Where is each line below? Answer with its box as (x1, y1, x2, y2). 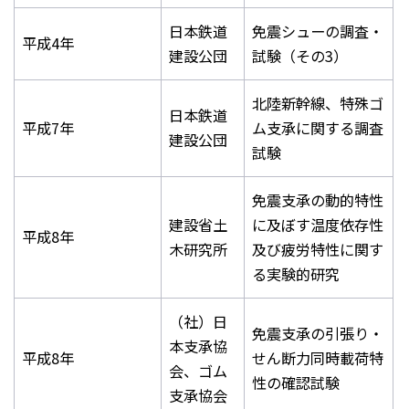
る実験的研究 (252, 262, 340, 285)
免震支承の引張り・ (252, 321, 383, 344)
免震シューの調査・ (252, 19, 383, 42)
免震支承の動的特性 (252, 188, 383, 211)
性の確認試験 (252, 371, 340, 393)
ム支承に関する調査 (252, 116, 383, 139)
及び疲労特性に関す (252, 237, 383, 260)
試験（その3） (252, 44, 348, 67)
